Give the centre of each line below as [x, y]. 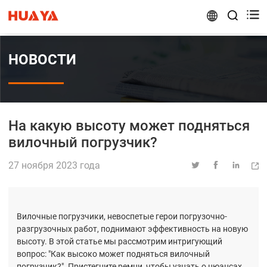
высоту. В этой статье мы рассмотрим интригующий [119, 242]
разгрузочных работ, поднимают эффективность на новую [132, 229]
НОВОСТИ [42, 60]
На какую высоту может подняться [129, 125]
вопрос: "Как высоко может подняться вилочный [113, 254]
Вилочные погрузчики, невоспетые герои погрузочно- [122, 217]
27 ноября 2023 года [54, 166]
